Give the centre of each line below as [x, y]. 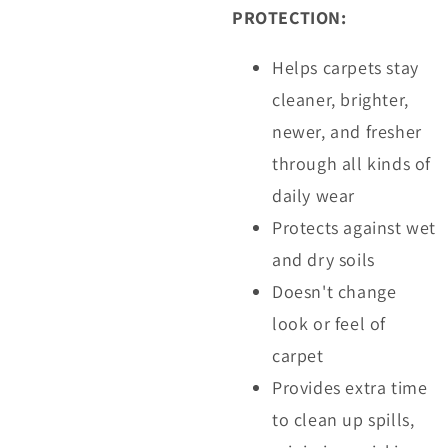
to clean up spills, [343, 419]
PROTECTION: [289, 17]
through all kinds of [352, 163]
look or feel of [329, 323]
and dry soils [323, 259]
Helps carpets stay [345, 67]
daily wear [313, 195]
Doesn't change [334, 291]
